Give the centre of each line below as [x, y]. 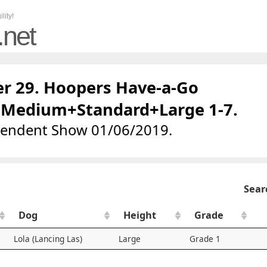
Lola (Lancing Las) [48, 239]
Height [140, 215]
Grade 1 [205, 239]
